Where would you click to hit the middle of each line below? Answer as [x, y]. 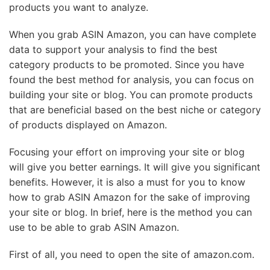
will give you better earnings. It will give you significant [135, 167]
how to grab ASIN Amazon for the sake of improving [130, 197]
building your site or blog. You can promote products [131, 95]
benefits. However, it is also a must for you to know [127, 182]
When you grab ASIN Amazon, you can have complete [133, 34]
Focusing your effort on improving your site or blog [127, 152]
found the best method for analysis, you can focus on [131, 80]
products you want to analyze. [79, 7]
